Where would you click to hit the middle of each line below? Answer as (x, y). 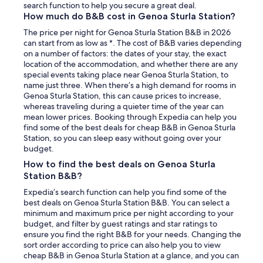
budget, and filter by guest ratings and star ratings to (120, 223)
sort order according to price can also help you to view (122, 245)
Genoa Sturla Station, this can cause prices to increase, (122, 95)
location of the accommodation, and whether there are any (131, 64)
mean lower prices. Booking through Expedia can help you (130, 117)
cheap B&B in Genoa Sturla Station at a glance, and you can (131, 255)
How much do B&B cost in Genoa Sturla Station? (129, 16)
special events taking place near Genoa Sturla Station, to (126, 74)
